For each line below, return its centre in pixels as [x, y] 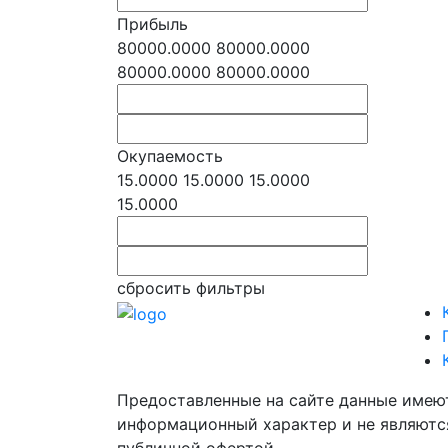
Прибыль [152, 24]
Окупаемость [170, 156]
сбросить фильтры [191, 288]
